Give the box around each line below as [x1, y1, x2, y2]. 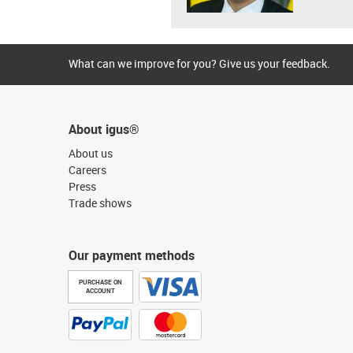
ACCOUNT [86, 286, 115, 295]
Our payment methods [69, 246, 195, 264]
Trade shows [69, 195, 132, 210]
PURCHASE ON [79, 277, 122, 286]
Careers [69, 162, 106, 177]
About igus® [69, 120, 139, 138]
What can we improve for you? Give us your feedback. [69, 55, 330, 71]
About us [69, 145, 113, 161]
